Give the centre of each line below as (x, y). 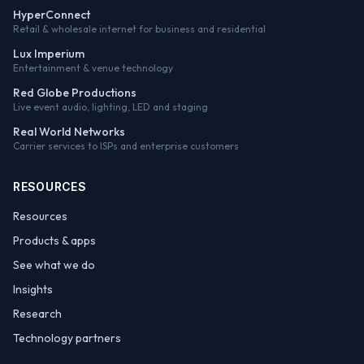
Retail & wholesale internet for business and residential (139, 29)
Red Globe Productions (75, 93)
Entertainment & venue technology (93, 68)
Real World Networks (69, 132)
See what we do (54, 265)
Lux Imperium (49, 54)
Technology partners (67, 338)
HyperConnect (52, 15)
